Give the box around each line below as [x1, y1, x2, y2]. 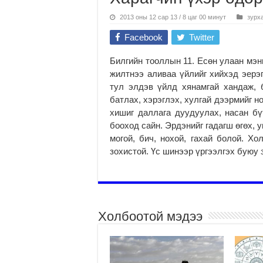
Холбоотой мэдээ [98, 208, 203, 224]
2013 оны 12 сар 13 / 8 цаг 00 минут [120, 13, 226, 21]
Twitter [189, 32, 214, 42]
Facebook [124, 32, 163, 42]
